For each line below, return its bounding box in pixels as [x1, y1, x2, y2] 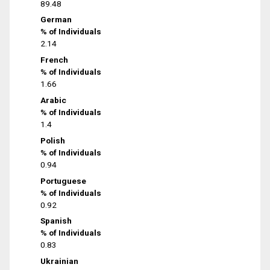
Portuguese [40, 175, 87, 186]
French [40, 55, 69, 65]
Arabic [40, 95, 67, 105]
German [40, 14, 72, 25]
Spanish [40, 216, 72, 226]
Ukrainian [40, 256, 79, 266]
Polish [40, 135, 66, 145]
